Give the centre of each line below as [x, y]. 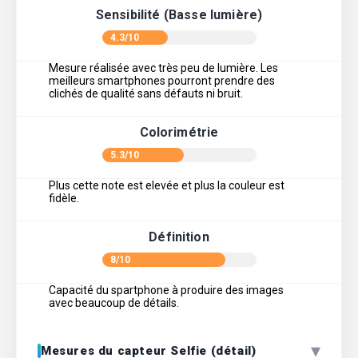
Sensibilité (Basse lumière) [179, 15]
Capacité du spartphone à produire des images [166, 290]
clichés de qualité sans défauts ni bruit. [146, 94]
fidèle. [64, 199]
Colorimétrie [179, 133]
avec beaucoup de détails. [114, 303]
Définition [179, 237]
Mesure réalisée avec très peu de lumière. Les [163, 68]
